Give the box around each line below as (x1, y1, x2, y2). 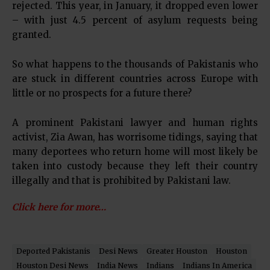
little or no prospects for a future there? (12, 87, 192, 99)
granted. (12, 28, 51, 40)
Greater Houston (146, 246, 207, 256)
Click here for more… (12, 201, 106, 213)
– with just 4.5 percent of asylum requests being (12, 14, 258, 26)
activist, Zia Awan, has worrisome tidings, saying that (12, 131, 258, 143)
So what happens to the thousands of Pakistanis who (12, 58, 258, 70)
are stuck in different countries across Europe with (12, 72, 258, 84)
